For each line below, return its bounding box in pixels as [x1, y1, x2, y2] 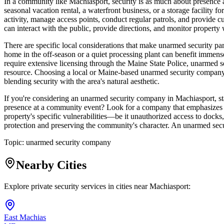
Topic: [4, 138, 26, 147]
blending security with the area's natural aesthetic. [4, 77, 159, 86]
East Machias [4, 213, 46, 221]
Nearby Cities [16, 158, 86, 172]
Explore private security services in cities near [4, 182, 149, 190]
